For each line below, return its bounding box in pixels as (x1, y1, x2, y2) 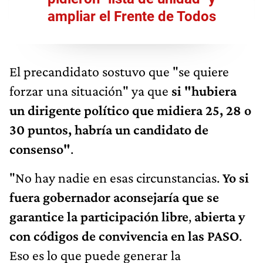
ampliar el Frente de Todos (47, 8, 216, 25)
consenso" (9, 140, 70, 157)
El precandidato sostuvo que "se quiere (9, 63, 229, 79)
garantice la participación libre (9, 208, 188, 224)
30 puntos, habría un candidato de (9, 121, 208, 137)
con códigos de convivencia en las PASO (9, 227, 239, 244)
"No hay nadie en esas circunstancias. (9, 169, 222, 186)
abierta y (191, 208, 245, 224)
